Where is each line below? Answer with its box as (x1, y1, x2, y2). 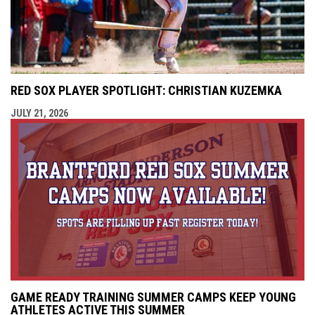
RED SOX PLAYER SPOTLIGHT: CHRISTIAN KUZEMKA (11, 83, 282, 98)
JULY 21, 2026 (11, 108, 68, 120)
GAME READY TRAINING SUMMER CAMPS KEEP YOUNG (11, 290, 296, 305)
